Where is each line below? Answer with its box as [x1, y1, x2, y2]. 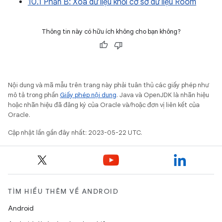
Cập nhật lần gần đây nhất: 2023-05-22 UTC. [8, 128, 142, 137]
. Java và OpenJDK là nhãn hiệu [116, 91, 209, 99]
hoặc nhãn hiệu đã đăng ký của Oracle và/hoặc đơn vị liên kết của [8, 101, 200, 109]
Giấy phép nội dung [60, 91, 116, 99]
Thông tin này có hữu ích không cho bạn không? [41, 27, 181, 36]
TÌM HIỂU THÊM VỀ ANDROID [8, 187, 118, 196]
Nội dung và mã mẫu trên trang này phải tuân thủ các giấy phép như [8, 81, 209, 89]
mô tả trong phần [8, 91, 60, 99]
